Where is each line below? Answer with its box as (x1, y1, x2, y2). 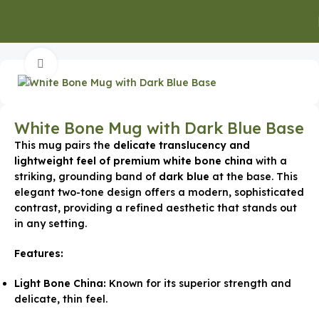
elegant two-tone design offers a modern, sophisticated (14, 185, 304, 199)
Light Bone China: (14, 276, 106, 290)
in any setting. (14, 216, 87, 230)
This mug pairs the (14, 138, 113, 152)
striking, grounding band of (14, 169, 159, 183)
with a (253, 154, 287, 167)
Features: (14, 246, 63, 260)
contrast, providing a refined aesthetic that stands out (14, 201, 297, 214)
